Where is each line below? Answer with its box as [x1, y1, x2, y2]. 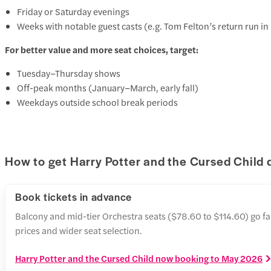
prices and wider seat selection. [15, 224, 142, 237]
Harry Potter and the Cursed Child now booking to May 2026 [15, 252, 263, 265]
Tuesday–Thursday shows [17, 66, 120, 79]
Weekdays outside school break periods [17, 95, 178, 108]
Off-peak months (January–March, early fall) [17, 80, 198, 94]
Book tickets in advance [15, 189, 132, 204]
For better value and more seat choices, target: [5, 42, 198, 56]
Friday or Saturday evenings [17, 4, 129, 18]
